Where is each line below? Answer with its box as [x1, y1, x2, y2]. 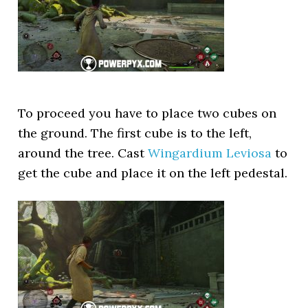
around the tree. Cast [18, 145, 148, 161]
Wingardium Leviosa [148, 145, 272, 161]
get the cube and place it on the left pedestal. [18, 165, 288, 181]
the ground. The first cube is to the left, [18, 125, 252, 141]
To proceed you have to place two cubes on [18, 105, 277, 121]
